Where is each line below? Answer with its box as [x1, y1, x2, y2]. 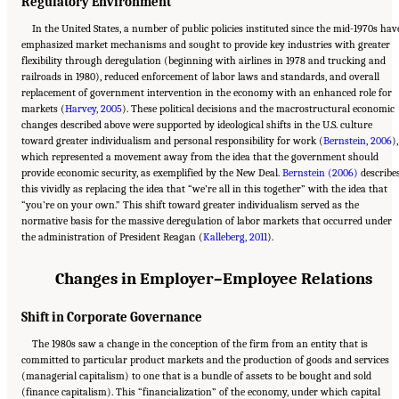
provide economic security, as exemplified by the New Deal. [21, 166, 282, 179]
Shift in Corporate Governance [21, 309, 202, 326]
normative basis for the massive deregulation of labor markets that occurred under [21, 214, 392, 227]
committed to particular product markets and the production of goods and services [21, 354, 389, 367]
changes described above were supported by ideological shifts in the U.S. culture [21, 118, 372, 131]
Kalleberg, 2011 [203, 230, 267, 243]
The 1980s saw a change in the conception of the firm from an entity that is [32, 338, 369, 351]
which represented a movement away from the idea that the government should [21, 150, 379, 163]
